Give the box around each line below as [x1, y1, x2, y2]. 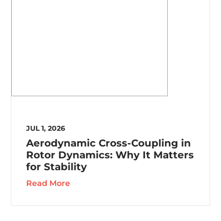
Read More [26, 179, 71, 188]
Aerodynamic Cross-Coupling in [26, 137, 191, 149]
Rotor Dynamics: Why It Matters [26, 149, 194, 161]
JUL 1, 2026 [26, 124, 66, 133]
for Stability [26, 161, 87, 173]
